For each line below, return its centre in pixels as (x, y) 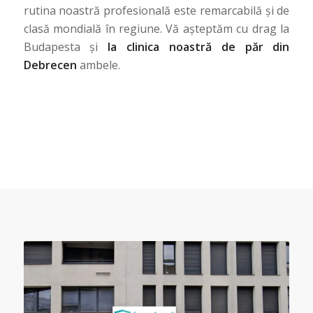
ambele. (98, 65)
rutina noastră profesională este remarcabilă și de (156, 11)
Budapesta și (66, 47)
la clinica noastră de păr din (199, 47)
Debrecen (50, 65)
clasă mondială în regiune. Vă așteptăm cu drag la (156, 29)
